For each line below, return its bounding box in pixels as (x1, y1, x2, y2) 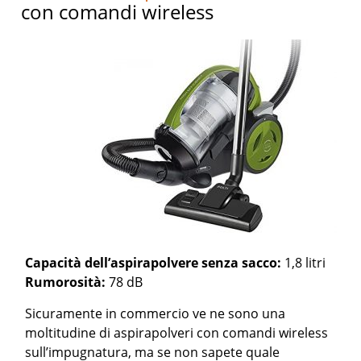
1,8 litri (284, 253, 326, 272)
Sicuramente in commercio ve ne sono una (25, 304, 286, 322)
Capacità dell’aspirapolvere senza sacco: (25, 253, 285, 272)
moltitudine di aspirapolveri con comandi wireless (25, 323, 329, 342)
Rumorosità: (25, 272, 106, 291)
